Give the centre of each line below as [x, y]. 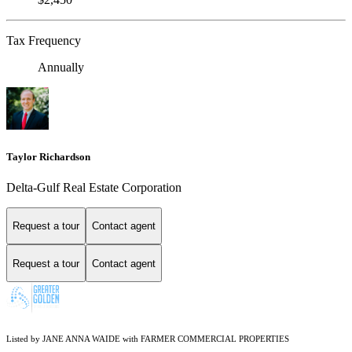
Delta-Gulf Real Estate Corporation [94, 187]
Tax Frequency [44, 41]
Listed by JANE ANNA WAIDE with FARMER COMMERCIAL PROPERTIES [148, 339]
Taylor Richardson [48, 156]
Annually [61, 68]
